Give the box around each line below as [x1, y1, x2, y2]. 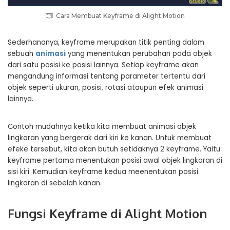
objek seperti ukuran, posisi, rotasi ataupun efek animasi [8, 83, 203, 92]
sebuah [8, 49, 35, 59]
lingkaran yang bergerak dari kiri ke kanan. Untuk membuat [8, 133, 212, 143]
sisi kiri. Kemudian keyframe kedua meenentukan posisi [8, 167, 198, 177]
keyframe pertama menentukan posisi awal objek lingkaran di [8, 156, 222, 165]
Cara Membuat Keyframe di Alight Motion [56, 12, 185, 20]
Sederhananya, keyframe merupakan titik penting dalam [8, 37, 204, 47]
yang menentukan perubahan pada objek [66, 49, 212, 59]
